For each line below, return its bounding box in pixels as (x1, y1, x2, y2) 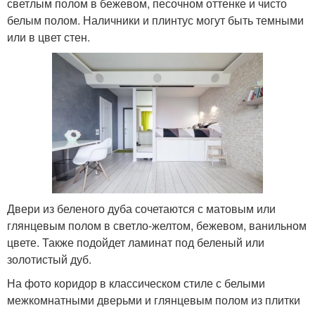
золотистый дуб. (7, 250, 94, 267)
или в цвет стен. (7, 29, 90, 46)
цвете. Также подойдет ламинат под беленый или (7, 233, 264, 250)
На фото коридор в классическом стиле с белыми (7, 274, 265, 291)
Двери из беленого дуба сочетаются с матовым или (7, 200, 276, 217)
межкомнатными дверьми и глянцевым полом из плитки (7, 291, 300, 308)
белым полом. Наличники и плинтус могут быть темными (7, 12, 304, 29)
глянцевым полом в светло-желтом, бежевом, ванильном (7, 217, 307, 233)
